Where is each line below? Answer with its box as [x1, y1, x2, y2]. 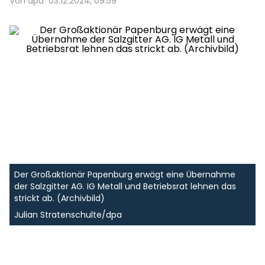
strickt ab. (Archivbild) [14, 192, 105, 204]
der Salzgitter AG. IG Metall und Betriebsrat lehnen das [14, 180, 236, 192]
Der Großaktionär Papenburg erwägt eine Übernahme [14, 169, 235, 180]
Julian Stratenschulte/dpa [14, 209, 122, 221]
